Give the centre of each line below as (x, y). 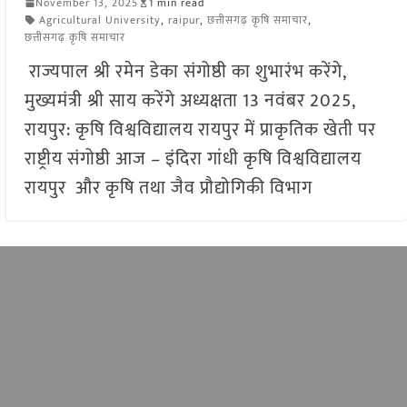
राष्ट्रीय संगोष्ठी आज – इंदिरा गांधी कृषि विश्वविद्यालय (197, 159)
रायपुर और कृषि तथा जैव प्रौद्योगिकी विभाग (168, 188)
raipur (184, 20)
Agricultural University (99, 20)
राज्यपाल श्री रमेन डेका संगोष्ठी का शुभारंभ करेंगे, (185, 71)
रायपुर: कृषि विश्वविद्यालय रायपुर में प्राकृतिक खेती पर (200, 129)
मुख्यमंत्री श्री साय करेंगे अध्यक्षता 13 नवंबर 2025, (189, 100)
